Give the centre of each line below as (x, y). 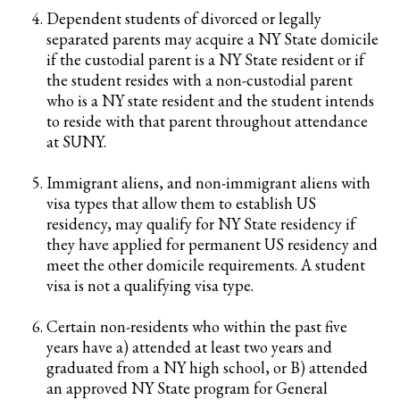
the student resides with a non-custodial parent (200, 80)
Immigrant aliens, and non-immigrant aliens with (208, 183)
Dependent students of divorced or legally (184, 18)
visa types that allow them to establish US (181, 203)
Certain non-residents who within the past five (197, 326)
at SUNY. (76, 142)
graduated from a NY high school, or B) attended (207, 367)
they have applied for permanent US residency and (212, 244)
